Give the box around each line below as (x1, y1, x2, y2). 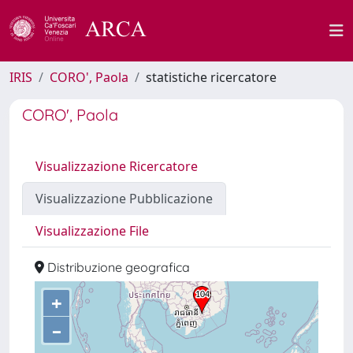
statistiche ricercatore (146, 69, 277, 86)
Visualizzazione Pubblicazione (35, 190, 213, 207)
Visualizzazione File (35, 222, 149, 240)
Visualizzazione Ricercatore (35, 158, 198, 175)
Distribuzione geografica (44, 259, 190, 275)
